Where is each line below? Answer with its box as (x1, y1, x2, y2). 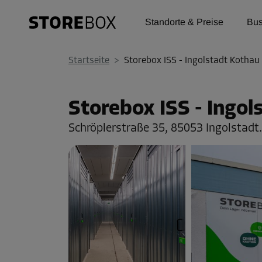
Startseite (68, 56, 109, 65)
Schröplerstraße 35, (68, 123, 171, 135)
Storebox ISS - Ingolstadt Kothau (124, 56, 260, 65)
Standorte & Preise (145, 17, 223, 27)
